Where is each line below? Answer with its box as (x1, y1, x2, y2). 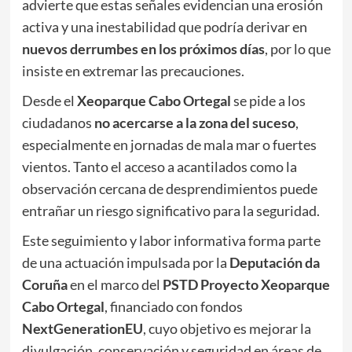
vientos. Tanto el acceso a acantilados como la (21, 158, 297, 176)
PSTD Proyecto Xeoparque (162, 276, 330, 294)
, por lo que (264, 40, 331, 58)
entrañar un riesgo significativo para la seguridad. (21, 202, 320, 220)
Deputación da (229, 254, 320, 272)
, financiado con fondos (104, 298, 243, 316)
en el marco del (67, 276, 163, 294)
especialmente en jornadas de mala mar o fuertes (21, 136, 317, 154)
